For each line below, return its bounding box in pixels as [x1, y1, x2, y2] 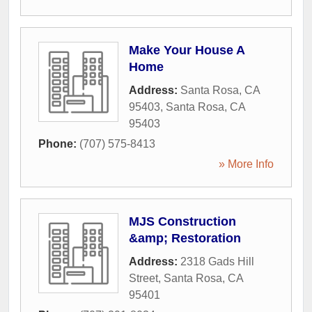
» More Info [219, 158, 274, 170]
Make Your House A [129, 43, 244, 57]
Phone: [38, 138, 79, 150]
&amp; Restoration [129, 231, 241, 245]
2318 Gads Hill [180, 256, 254, 267]
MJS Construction [129, 214, 236, 228]
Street [129, 272, 158, 284]
